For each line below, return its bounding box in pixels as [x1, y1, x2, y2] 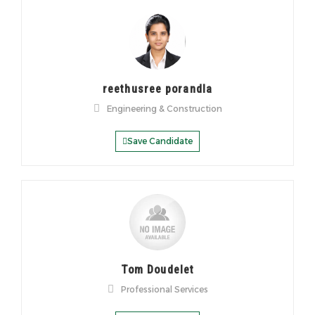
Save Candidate [127, 135, 193, 146]
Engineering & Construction [106, 103, 222, 114]
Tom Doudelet [120, 262, 195, 276]
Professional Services [120, 283, 208, 295]
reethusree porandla [103, 82, 212, 96]
